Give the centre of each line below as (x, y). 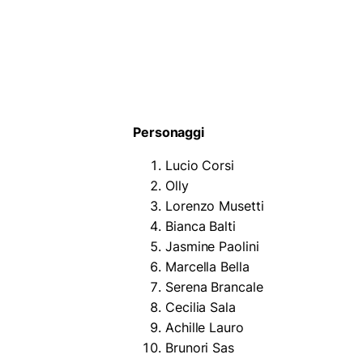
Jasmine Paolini (212, 246)
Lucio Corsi (200, 165)
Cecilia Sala (201, 307)
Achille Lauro (205, 327)
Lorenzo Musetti (215, 205)
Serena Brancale (214, 286)
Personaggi (169, 132)
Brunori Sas (200, 347)
